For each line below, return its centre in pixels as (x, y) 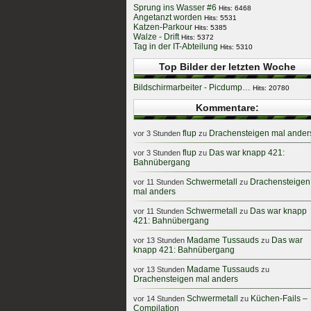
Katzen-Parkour (163, 27)
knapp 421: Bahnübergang (184, 250)
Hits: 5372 (197, 37)
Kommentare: (227, 108)
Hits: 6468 (235, 8)
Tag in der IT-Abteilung (176, 47)
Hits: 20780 (271, 88)
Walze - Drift (156, 37)
